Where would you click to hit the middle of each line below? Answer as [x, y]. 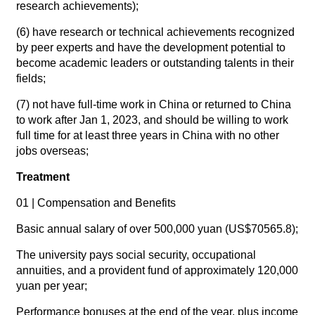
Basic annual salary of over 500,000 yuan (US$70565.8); [157, 229]
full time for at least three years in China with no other [147, 136]
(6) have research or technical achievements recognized [155, 32]
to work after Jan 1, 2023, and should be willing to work [152, 120]
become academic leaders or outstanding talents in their [155, 63]
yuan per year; [51, 286]
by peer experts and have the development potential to [150, 48]
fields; [31, 79]
